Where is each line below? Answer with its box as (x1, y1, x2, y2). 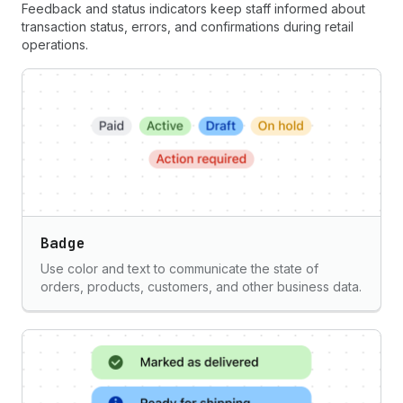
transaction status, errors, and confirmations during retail (22, 19, 354, 34)
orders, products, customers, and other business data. (40, 279, 362, 294)
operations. (22, 37, 88, 52)
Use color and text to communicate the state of (40, 261, 318, 276)
